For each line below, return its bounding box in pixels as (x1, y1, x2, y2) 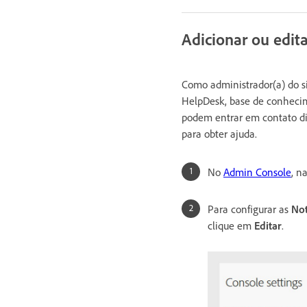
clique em (208, 218, 254, 232)
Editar (254, 218, 282, 232)
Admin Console (223, 164, 291, 179)
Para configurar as (208, 201, 291, 216)
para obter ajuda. (182, 126, 257, 140)
